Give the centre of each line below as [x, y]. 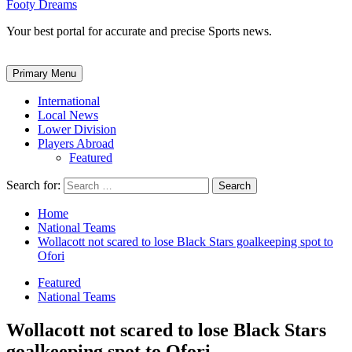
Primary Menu [44, 73]
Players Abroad [76, 143]
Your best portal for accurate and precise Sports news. [139, 31]
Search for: [33, 185]
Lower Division [77, 129]
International [69, 101]
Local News [68, 115]
